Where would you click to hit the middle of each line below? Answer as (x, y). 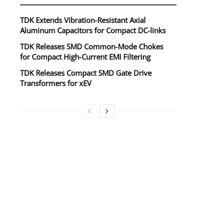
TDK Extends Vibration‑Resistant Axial (83, 20)
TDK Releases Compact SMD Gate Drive (86, 73)
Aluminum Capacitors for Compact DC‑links (93, 31)
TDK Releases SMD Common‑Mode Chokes (92, 47)
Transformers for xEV (56, 83)
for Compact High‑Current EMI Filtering (85, 57)
